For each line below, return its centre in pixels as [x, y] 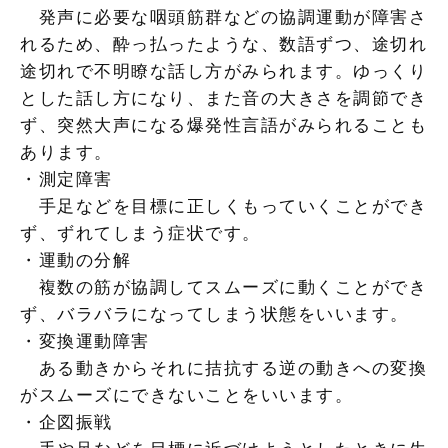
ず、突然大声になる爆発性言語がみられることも [223, 125]
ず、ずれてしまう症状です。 [140, 233]
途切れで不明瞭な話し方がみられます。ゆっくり [223, 71]
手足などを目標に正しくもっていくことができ [223, 206]
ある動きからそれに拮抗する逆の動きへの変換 [223, 368]
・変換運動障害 [85, 341]
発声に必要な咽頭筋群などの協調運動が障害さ [223, 17]
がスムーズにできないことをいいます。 [186, 395]
